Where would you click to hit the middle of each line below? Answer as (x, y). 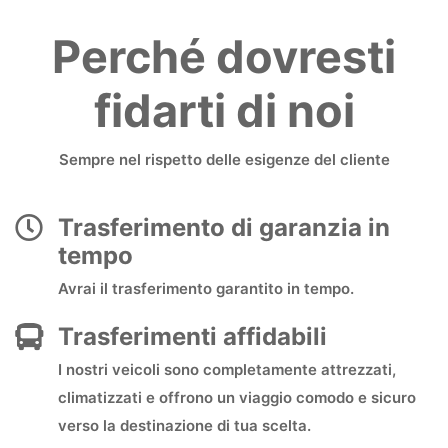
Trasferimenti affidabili (192, 336)
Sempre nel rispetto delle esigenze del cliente (224, 159)
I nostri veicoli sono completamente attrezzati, (227, 369)
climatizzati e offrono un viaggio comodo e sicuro (237, 397)
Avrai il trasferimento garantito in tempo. (206, 288)
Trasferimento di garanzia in (224, 227)
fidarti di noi (224, 110)
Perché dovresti (224, 56)
